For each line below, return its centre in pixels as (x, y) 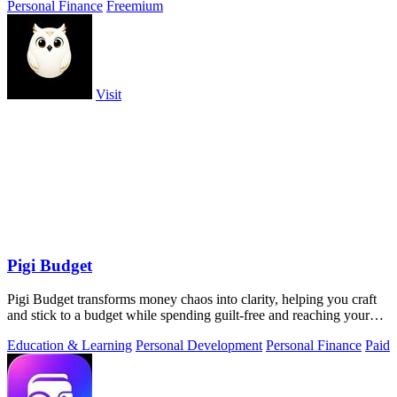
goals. (23, 331)
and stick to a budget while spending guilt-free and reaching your (188, 315)
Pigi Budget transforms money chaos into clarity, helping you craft (192, 300)
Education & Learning (70, 346)
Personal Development (199, 346)
